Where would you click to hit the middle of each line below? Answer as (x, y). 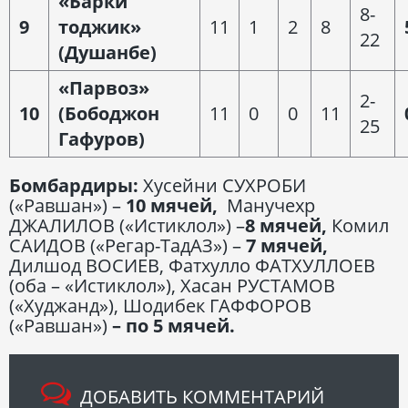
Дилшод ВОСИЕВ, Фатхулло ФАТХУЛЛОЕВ (192, 265)
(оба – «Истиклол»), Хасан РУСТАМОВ (172, 285)
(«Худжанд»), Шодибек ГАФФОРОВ (160, 305)
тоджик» (100, 26)
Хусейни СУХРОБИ (224, 185)
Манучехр (266, 205)
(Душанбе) (107, 52)
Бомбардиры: (76, 185)
